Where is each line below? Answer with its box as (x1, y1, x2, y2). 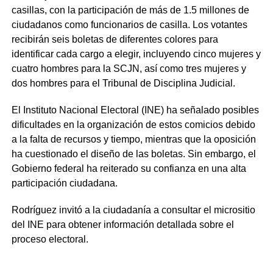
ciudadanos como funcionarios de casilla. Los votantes (11, 19, 247, 30)
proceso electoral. (11, 233, 88, 244)
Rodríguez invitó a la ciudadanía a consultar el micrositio (11, 204, 255, 215)
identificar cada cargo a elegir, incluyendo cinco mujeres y (11, 48, 261, 59)
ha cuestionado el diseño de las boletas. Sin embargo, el (11, 148, 256, 159)
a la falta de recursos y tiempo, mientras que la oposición (11, 133, 256, 144)
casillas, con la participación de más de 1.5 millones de (11, 4, 249, 15)
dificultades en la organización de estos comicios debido (11, 119, 255, 130)
